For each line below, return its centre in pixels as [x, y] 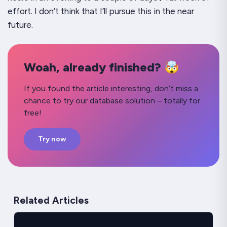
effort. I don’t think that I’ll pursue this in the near [101, 11]
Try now [52, 139]
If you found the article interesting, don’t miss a [111, 89]
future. [20, 25]
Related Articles [51, 201]
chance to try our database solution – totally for [112, 101]
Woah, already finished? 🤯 [102, 67]
